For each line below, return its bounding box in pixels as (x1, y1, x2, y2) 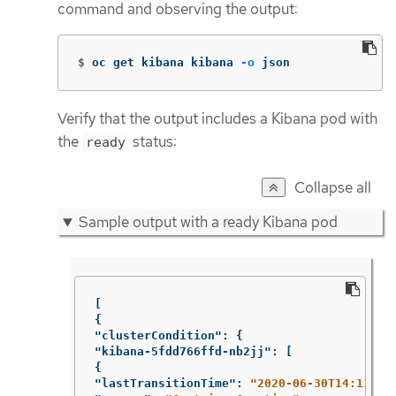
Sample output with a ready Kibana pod (78, 212, 338, 232)
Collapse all (294, 178, 371, 198)
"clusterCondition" (94, 328, 222, 342)
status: (129, 132, 177, 152)
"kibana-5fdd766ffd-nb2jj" (94, 344, 271, 358)
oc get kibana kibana (92, 56, 240, 70)
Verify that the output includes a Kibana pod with (57, 109, 377, 129)
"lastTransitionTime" (94, 376, 236, 390)
